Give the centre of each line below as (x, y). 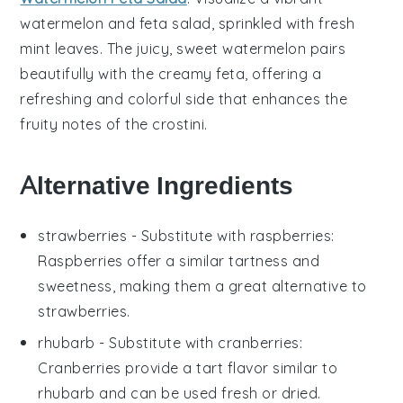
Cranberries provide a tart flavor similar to (188, 368)
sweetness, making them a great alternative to (202, 287)
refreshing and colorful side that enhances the (184, 99)
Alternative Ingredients (157, 186)
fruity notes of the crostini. (114, 125)
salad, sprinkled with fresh (261, 24)
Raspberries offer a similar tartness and (179, 261)
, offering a (283, 74)
